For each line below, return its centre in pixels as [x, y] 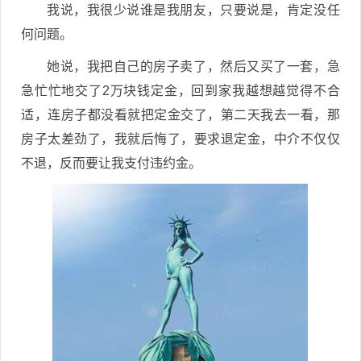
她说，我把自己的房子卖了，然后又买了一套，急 [193, 66]
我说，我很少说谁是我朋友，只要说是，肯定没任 [193, 10]
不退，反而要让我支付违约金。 [111, 163]
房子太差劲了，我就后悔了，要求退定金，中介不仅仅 [180, 139]
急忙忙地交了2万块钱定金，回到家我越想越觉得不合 [180, 91]
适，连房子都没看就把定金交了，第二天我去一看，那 [180, 115]
